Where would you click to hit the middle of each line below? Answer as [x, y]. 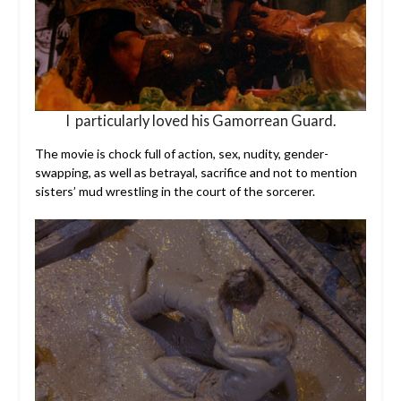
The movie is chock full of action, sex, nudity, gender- [181, 154]
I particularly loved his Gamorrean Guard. [200, 121]
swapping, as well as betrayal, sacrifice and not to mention [196, 173]
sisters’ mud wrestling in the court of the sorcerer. [175, 192]
